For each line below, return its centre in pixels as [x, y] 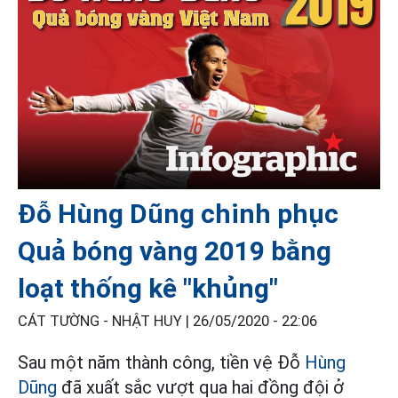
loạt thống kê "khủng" [148, 288]
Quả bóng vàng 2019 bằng [175, 251]
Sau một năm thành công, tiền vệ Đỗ [161, 362]
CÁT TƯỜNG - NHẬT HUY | [105, 321]
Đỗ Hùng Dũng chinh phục [178, 213]
